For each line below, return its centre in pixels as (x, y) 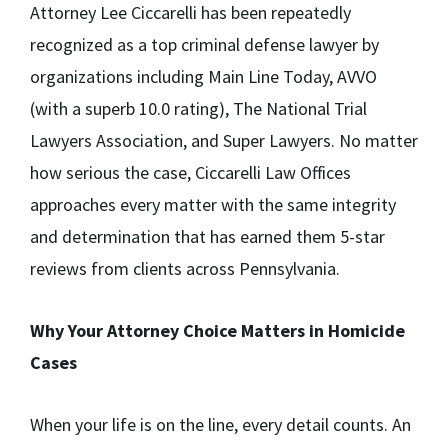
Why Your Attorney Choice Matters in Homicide (217, 331)
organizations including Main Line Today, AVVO (203, 77)
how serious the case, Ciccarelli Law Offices (190, 173)
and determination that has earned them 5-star (207, 237)
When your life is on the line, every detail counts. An (220, 425)
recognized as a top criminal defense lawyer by (204, 45)
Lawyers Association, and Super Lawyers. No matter (224, 141)
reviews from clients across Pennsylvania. (185, 269)
